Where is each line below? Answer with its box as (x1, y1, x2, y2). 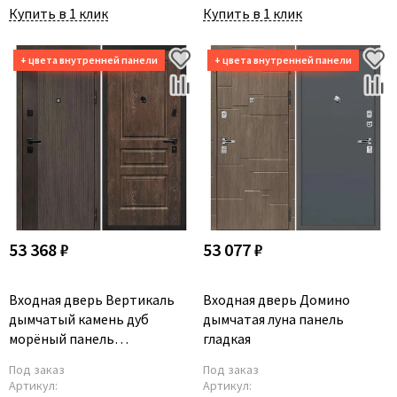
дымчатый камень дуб (9, 310, 149, 328)
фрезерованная (9, 349, 108, 367)
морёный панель (9, 330, 114, 347)
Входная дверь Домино (203, 291, 350, 308)
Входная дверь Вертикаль (9, 291, 175, 308)
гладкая (203, 330, 251, 347)
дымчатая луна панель (203, 310, 344, 328)
